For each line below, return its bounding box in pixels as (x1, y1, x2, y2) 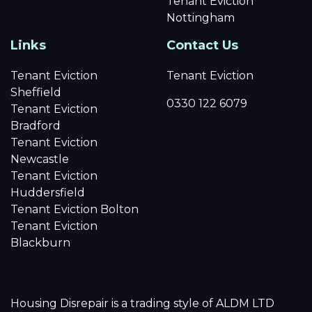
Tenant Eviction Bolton (10, 202, 139, 216)
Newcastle (10, 152, 69, 166)
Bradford (10, 118, 61, 132)
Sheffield (10, 85, 61, 99)
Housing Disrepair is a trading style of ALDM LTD (10, 296, 274, 310)
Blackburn (10, 235, 70, 249)
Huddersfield (10, 185, 85, 199)
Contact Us (166, 37, 238, 53)
